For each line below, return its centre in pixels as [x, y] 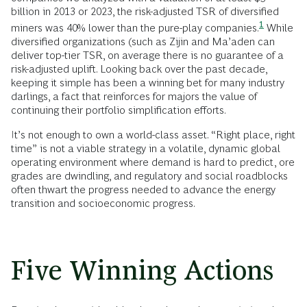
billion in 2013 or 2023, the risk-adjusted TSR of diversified [145, 12]
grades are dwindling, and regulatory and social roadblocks [149, 176]
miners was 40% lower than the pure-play [108, 28]
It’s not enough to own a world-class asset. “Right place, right [153, 135]
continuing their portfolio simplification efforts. [119, 110]
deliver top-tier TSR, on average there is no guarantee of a [147, 56]
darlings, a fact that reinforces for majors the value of [134, 97]
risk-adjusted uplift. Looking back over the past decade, [139, 69]
